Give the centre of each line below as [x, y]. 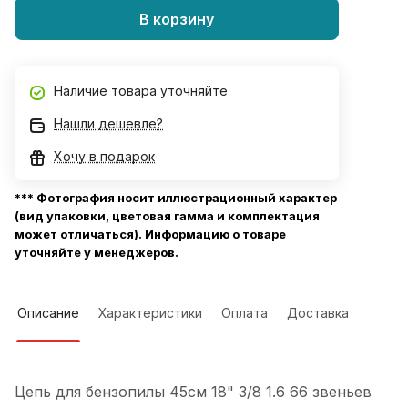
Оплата [245, 313]
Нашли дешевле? [108, 124]
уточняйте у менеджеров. [97, 253]
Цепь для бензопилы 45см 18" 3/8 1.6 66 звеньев [193, 392]
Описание [48, 313]
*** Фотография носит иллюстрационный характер [176, 198]
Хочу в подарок [104, 157]
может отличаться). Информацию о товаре [150, 235]
